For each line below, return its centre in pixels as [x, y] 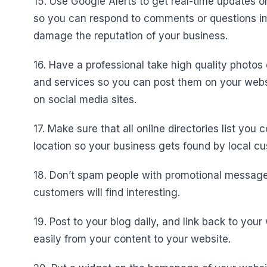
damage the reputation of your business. [131, 36]
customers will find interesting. [107, 193]
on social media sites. [85, 100]
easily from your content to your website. [132, 239]
